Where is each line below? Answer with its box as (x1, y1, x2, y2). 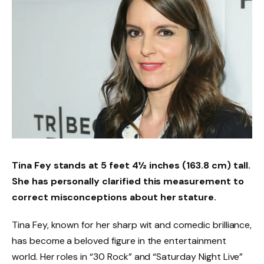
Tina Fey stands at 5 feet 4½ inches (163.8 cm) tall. (12, 159, 250, 171)
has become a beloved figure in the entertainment (12, 235, 226, 247)
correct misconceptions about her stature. (12, 190, 217, 203)
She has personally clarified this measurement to (12, 174, 244, 187)
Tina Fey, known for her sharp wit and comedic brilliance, (12, 219, 252, 232)
